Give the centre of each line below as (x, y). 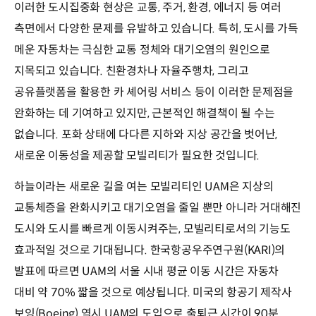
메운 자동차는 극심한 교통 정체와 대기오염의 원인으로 (142, 50)
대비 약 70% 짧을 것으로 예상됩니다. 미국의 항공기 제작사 (153, 293)
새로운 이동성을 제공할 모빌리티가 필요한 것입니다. (137, 156)
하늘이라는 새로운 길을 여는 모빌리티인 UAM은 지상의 (144, 187)
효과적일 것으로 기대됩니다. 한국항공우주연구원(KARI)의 (150, 250)
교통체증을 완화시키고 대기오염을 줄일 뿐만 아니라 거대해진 (158, 208)
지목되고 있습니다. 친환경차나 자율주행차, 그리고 (132, 71)
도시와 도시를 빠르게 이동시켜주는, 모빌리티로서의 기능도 (152, 229)
